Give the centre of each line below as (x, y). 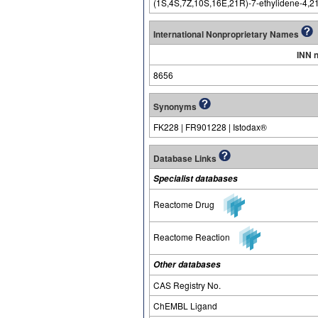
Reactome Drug (185, 204)
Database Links (186, 158)
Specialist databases (196, 179)
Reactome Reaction (193, 236)
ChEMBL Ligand (185, 306)
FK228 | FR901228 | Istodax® (210, 127)
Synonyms (176, 106)
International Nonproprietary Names (227, 34)
